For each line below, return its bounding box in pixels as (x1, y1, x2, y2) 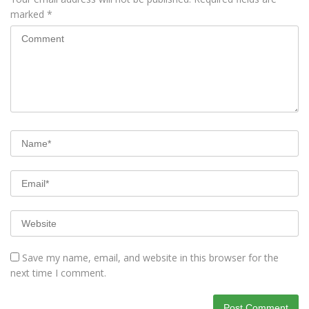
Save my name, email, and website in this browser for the (22, 250, 279, 264)
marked (10, 7, 47, 21)
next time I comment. (10, 266, 106, 279)
